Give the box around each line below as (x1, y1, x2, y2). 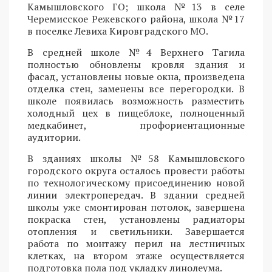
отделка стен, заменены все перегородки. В (27, 82, 245, 96)
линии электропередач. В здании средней (27, 188, 245, 202)
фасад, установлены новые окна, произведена (27, 70, 245, 84)
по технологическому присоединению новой (27, 176, 245, 190)
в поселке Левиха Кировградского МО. (27, 24, 208, 38)
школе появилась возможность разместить (27, 94, 245, 108)
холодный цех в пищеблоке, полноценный (27, 106, 245, 120)
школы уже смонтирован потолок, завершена (27, 200, 245, 214)
